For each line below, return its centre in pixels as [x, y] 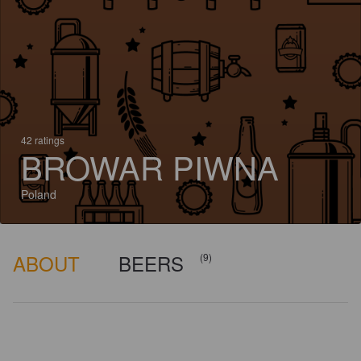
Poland [39, 194]
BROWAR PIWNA [150, 166]
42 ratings [43, 140]
